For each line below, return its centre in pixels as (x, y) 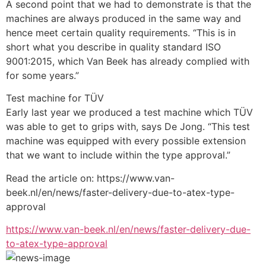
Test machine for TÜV (55, 98)
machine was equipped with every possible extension (126, 141)
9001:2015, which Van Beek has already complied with (128, 61)
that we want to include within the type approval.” (118, 155)
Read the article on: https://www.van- (90, 178)
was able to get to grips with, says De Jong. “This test (128, 127)
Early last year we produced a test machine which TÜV (129, 113)
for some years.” (42, 75)
